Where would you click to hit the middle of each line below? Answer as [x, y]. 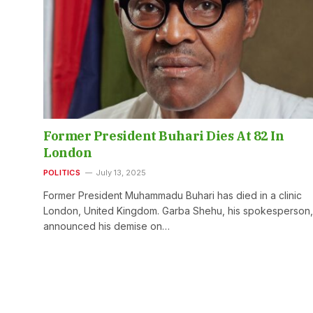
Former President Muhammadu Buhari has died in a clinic [173, 196]
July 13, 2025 [121, 173]
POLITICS [62, 173]
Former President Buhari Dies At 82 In [164, 136]
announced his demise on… [107, 226]
